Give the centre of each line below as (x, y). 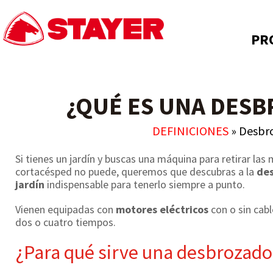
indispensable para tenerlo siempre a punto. (146, 184)
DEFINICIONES (190, 131)
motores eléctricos (162, 209)
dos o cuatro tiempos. (67, 222)
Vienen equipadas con (66, 209)
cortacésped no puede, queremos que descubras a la (135, 172)
